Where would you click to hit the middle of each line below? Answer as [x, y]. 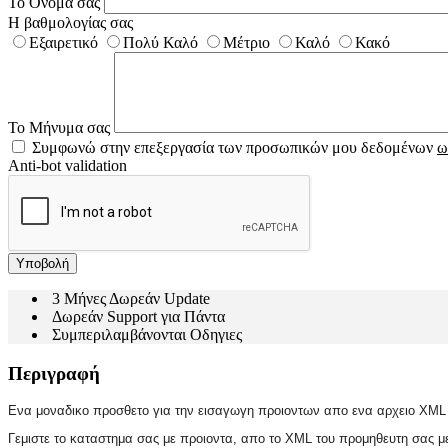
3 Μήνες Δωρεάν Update [129, 298]
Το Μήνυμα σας [59, 127]
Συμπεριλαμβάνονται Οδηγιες [145, 334]
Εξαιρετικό [63, 42]
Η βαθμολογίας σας [70, 22]
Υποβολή [42, 263]
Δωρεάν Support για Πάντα [136, 316]
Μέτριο [246, 42]
